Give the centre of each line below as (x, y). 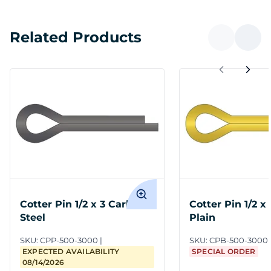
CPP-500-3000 (69, 240)
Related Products (76, 38)
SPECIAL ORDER (224, 252)
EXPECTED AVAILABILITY (71, 252)
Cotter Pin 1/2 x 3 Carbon (83, 204)
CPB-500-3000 (239, 240)
